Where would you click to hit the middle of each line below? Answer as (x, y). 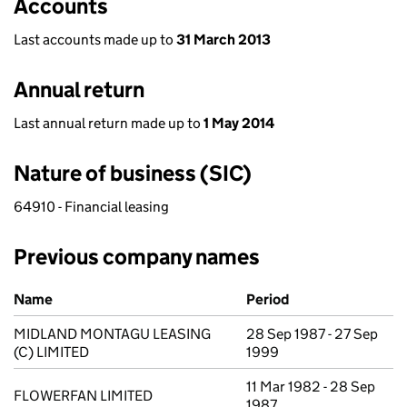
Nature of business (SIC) (133, 173)
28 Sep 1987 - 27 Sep (312, 334)
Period (268, 299)
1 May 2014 (239, 123)
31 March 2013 (223, 40)
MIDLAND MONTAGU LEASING (112, 334)
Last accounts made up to (95, 40)
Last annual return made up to (109, 123)
